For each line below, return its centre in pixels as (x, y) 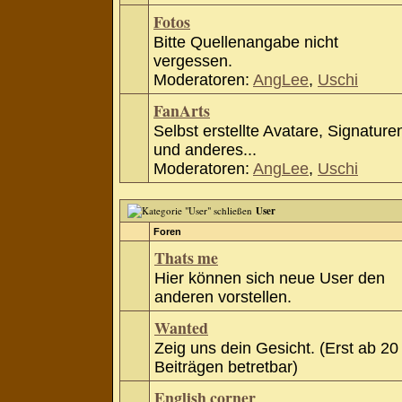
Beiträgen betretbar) (226, 367)
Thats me (186, 258)
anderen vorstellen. (223, 297)
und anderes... (205, 150)
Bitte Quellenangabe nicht (246, 42)
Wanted (181, 328)
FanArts (182, 110)
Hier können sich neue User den (270, 278)
